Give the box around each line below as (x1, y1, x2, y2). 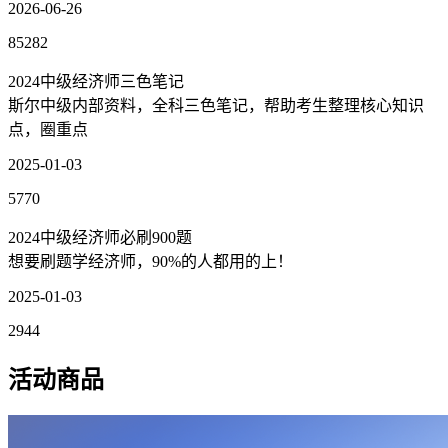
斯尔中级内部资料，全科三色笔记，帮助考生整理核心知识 (8, 97, 424, 115)
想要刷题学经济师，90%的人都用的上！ (8, 253, 293, 271)
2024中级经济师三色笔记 (8, 73, 184, 91)
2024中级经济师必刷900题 (8, 229, 192, 247)
